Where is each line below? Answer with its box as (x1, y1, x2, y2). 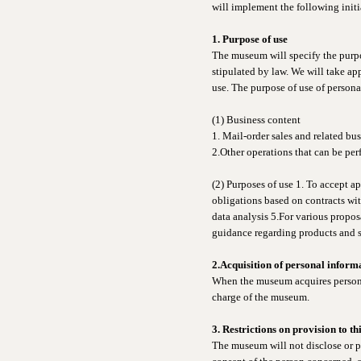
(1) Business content (212, 114, 301, 126)
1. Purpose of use (212, 33, 288, 45)
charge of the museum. (212, 291, 309, 303)
